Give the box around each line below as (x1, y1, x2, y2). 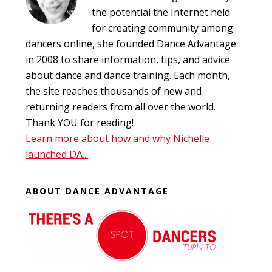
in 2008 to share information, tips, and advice (25, 52, 231, 66)
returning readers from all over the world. (25, 100, 216, 114)
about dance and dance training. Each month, (25, 68, 231, 82)
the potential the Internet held (92, 5, 231, 19)
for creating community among (92, 21, 234, 35)
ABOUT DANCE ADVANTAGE (25, 185, 169, 197)
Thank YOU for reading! (25, 115, 134, 129)
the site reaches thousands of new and (25, 84, 202, 98)
